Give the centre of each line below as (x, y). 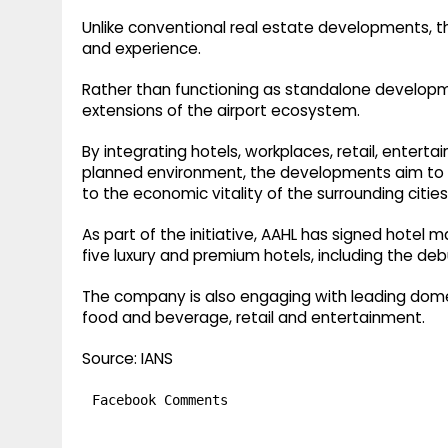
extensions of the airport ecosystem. (221, 111)
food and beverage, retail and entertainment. (253, 318)
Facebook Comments (160, 400)
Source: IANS (127, 359)
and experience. (141, 49)
